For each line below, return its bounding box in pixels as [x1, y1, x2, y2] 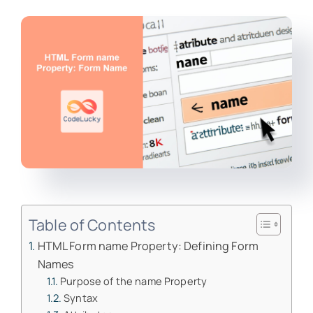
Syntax [64, 291, 99, 305]
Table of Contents [28, 214, 156, 235]
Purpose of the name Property [60, 274, 208, 289]
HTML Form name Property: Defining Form [37, 238, 259, 254]
